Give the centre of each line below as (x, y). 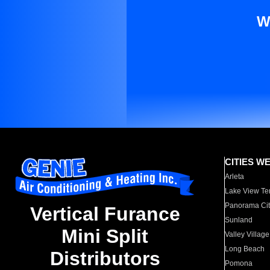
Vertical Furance (105, 214)
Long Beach (245, 249)
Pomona (239, 263)
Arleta (235, 177)
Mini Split (105, 237)
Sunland (239, 220)
